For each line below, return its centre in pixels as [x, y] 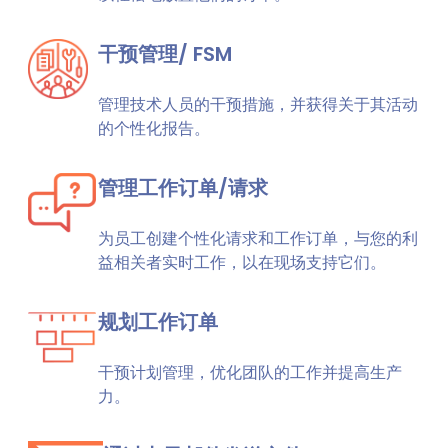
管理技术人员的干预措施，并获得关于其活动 [258, 104]
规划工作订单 [158, 322]
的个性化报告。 [154, 128]
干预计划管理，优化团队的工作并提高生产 [250, 372]
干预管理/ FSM [165, 54]
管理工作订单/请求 [183, 188]
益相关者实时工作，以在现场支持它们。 [242, 262]
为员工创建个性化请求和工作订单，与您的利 [258, 238]
